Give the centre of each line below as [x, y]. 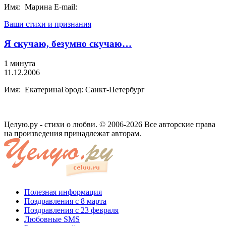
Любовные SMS [52, 219]
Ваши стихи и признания [48, 24]
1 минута [20, 63]
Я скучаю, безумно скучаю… [68, 43]
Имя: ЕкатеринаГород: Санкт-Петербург [74, 89]
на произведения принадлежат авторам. [73, 133]
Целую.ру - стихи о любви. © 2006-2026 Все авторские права [110, 124]
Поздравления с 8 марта [65, 201]
